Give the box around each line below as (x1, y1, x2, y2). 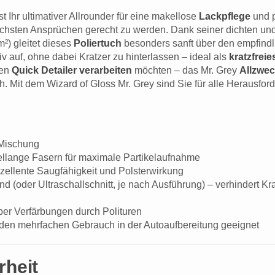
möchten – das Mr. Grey (132, 65, 239, 76)
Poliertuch (74, 38, 122, 49)
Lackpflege (199, 11, 250, 22)
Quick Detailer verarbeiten (12, 65, 132, 76)
